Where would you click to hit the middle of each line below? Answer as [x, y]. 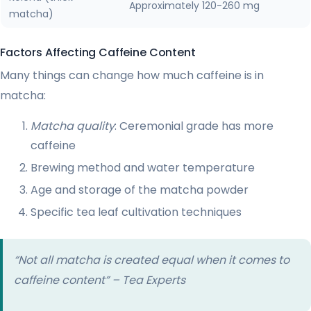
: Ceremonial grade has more [194, 126]
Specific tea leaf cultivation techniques [136, 212]
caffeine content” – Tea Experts [100, 280]
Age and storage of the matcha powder [140, 190]
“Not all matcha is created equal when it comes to [152, 260]
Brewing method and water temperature [143, 167]
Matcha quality [73, 126]
